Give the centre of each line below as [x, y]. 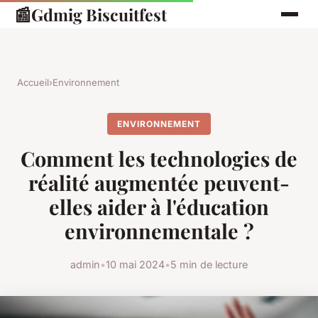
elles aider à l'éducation [159, 207]
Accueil [33, 82]
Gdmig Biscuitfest [99, 14]
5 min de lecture [209, 265]
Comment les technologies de [159, 159]
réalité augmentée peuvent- [159, 183]
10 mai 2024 [135, 265]
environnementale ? [159, 231]
